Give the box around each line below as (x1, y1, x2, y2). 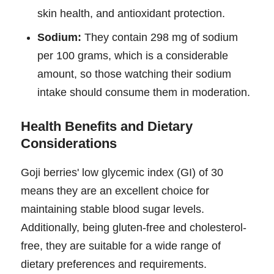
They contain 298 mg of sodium (81, 31, 238, 44)
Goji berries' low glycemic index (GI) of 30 (21, 166, 223, 179)
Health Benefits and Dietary (21, 119, 193, 135)
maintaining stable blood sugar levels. (21, 203, 204, 216)
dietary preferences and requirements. (21, 258, 207, 271)
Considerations (21, 136, 117, 152)
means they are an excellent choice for (21, 185, 209, 198)
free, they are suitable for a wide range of (21, 240, 221, 253)
